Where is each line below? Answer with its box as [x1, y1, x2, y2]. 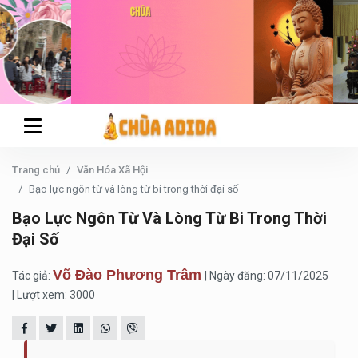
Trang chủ [12, 164, 60, 176]
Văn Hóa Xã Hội [77, 164, 148, 176]
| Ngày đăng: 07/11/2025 [205, 269, 328, 282]
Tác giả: [12, 269, 53, 282]
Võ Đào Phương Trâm [53, 267, 201, 283]
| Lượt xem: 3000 [12, 288, 95, 301]
